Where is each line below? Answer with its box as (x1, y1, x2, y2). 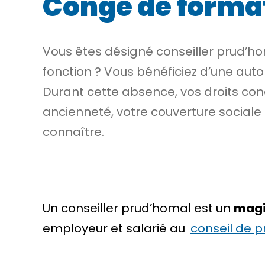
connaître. (43, 124, 104, 140)
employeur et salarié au (43, 220, 188, 237)
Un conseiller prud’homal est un (43, 200, 234, 216)
